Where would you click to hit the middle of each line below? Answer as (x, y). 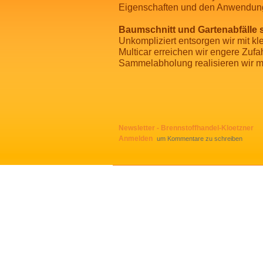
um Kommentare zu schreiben (199, 139)
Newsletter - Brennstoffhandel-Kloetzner (186, 128)
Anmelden (136, 138)
